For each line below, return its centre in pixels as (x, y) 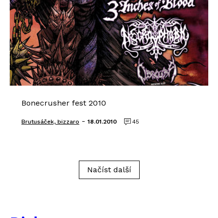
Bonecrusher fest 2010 (64, 103)
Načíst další (109, 170)
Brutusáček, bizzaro (50, 122)
